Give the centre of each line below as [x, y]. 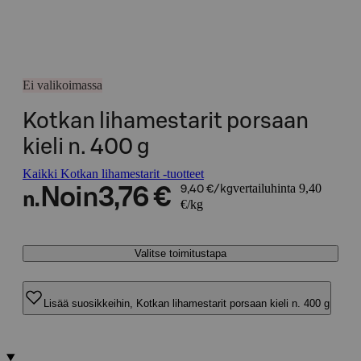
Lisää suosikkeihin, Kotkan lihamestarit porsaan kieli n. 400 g [187, 303]
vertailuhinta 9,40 [277, 188]
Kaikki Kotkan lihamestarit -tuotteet [113, 174]
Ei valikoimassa [62, 85]
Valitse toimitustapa [180, 253]
